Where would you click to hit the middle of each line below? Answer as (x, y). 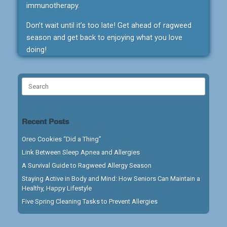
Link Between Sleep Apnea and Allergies (81, 152)
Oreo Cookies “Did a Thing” (62, 139)
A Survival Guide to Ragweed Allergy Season (87, 165)
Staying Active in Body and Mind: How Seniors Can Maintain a (111, 178)
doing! (36, 49)
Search (31, 82)
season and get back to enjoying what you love (104, 37)
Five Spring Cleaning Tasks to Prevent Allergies (90, 201)
